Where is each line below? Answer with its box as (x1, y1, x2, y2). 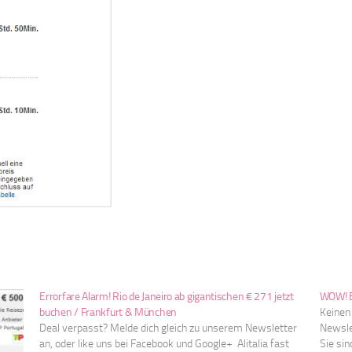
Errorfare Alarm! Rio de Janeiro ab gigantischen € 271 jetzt (39, 290, 294, 304)
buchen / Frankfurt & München (39, 306, 177, 320)
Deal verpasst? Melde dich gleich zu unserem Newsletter (39, 321, 298, 335)
